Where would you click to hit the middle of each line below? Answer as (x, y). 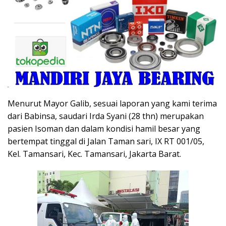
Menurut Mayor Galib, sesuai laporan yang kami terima (112, 103)
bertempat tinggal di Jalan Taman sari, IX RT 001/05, (106, 141)
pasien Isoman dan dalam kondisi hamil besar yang (104, 128)
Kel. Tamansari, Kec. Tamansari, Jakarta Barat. (94, 154)
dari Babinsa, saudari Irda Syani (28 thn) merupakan (106, 116)
